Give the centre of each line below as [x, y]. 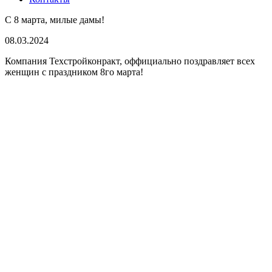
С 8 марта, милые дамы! [55, 20]
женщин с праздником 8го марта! [74, 72]
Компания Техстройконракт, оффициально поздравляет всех [130, 61]
